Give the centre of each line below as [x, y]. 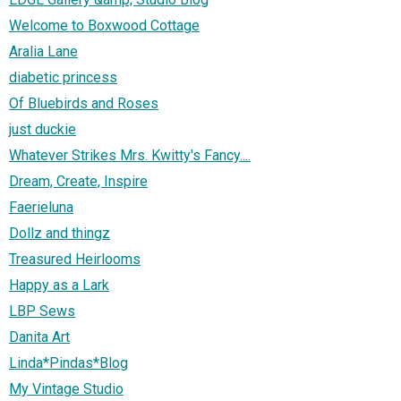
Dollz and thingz [60, 234]
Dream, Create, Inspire [78, 182]
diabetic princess [63, 78]
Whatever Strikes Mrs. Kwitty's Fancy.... [130, 156]
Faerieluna [41, 208]
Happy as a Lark [59, 286]
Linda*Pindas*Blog [68, 363]
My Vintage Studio [66, 389]
